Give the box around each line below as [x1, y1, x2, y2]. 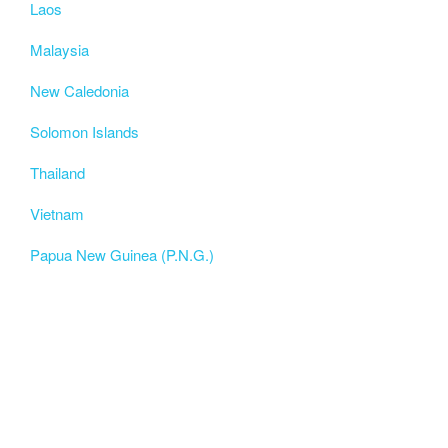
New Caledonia [30, 80, 129, 102]
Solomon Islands [30, 121, 139, 143]
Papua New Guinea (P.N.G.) [30, 244, 214, 266]
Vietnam [30, 203, 84, 225]
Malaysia [30, 39, 89, 61]
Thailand [30, 162, 85, 184]
